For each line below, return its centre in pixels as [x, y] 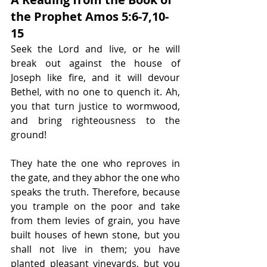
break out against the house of [95, 63]
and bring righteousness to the [95, 121]
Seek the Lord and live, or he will [95, 49]
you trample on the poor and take [95, 207]
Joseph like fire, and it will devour [95, 78]
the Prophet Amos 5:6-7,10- [90, 17]
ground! [29, 135]
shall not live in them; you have [95, 249]
